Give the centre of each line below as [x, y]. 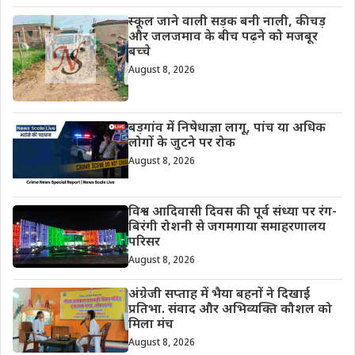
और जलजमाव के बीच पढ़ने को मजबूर [223, 37]
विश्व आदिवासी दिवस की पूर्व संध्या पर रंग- [232, 213]
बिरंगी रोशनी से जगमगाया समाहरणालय [227, 228]
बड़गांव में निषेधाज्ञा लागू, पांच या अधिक [227, 128]
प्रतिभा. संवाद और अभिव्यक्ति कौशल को [230, 311]
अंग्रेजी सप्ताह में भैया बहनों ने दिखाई [219, 296]
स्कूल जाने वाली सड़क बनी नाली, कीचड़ [227, 22]
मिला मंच [151, 326]
